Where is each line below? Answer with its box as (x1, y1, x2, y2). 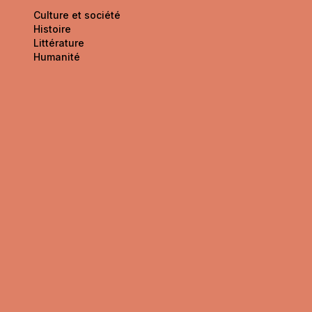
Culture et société (33, 8, 120, 21)
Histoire (33, 22, 71, 35)
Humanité (33, 50, 80, 63)
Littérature (33, 36, 84, 49)
